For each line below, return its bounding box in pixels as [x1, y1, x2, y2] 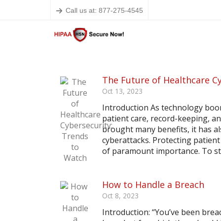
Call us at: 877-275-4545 [66, 6, 143, 14]
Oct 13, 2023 [102, 86, 143, 96]
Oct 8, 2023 [102, 191, 139, 200]
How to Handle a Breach [102, 179, 204, 190]
